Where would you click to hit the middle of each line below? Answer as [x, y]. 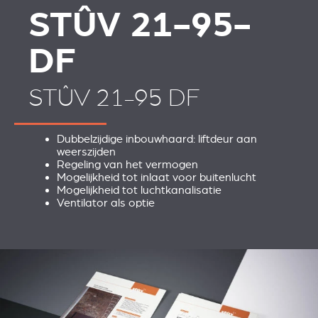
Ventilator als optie [106, 203]
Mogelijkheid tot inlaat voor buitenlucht [157, 178]
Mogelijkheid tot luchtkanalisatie [139, 191]
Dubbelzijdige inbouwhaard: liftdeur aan [157, 139]
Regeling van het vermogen [127, 165]
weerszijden [86, 152]
